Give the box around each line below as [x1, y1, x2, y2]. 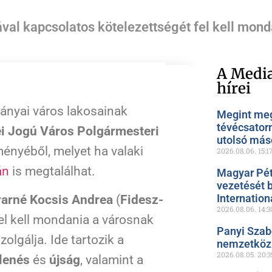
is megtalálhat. [9, 164, 95, 179]
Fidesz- [120, 192, 163, 208]
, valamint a [80, 253, 143, 268]
